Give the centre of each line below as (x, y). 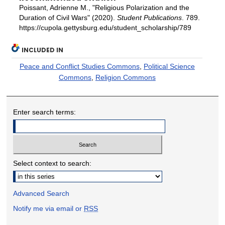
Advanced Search (41, 194)
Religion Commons (125, 77)
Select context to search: (52, 163)
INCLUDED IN (43, 50)
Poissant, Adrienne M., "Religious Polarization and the (104, 8)
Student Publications (149, 18)
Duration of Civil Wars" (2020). (68, 18)
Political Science (169, 66)
